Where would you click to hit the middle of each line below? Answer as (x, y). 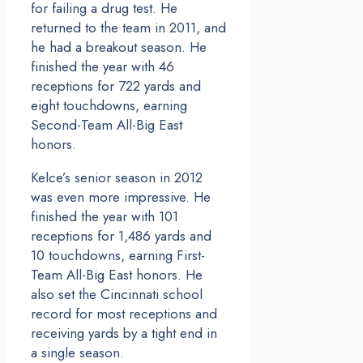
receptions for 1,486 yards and (121, 236)
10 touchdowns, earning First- (118, 256)
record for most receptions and (124, 314)
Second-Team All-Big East (107, 125)
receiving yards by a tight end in (124, 333)
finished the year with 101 (105, 217)
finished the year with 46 (102, 67)
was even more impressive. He (121, 197)
